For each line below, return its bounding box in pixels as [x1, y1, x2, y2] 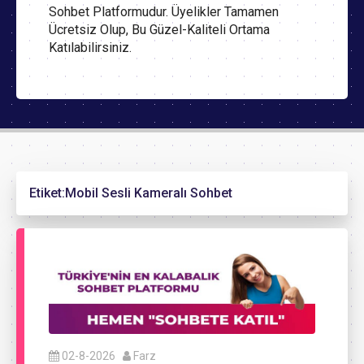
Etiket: [29, 185, 65, 201]
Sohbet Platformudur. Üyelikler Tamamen [49, 4, 279, 19]
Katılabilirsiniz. [49, 40, 132, 55]
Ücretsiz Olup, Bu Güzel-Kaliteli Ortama [49, 22, 270, 37]
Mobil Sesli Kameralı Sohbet [65, 185, 232, 201]
